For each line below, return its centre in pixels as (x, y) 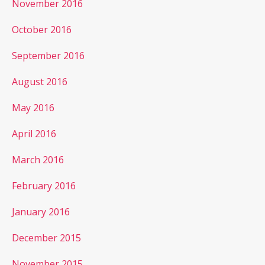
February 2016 (44, 185)
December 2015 (46, 237)
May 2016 (33, 107)
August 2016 (40, 81)
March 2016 (38, 159)
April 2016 (34, 133)
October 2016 (42, 29)
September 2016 (48, 55)
